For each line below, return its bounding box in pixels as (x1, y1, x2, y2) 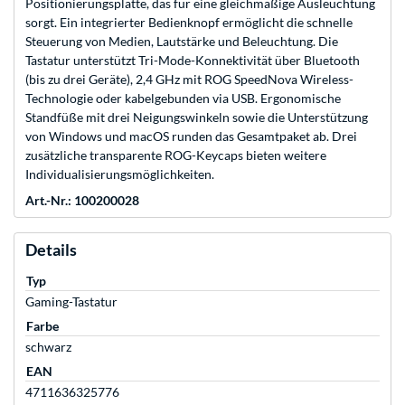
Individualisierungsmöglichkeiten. (25, 166, 214, 183)
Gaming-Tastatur (25, 294, 118, 310)
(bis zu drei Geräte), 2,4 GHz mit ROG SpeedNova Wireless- (25, 71, 353, 88)
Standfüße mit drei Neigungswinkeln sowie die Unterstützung (25, 109, 368, 126)
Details (25, 240, 77, 260)
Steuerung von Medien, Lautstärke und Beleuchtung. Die (25, 33, 338, 50)
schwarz (25, 339, 71, 355)
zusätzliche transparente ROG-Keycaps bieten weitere (25, 147, 326, 164)
